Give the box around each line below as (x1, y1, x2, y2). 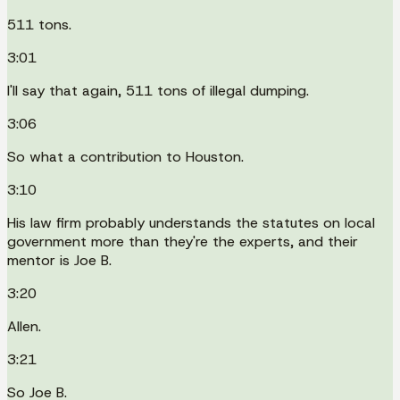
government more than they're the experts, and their (7, 231, 358, 251)
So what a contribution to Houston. (7, 146, 244, 166)
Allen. (7, 316, 41, 336)
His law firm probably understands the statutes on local (7, 212, 375, 232)
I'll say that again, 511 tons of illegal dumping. (7, 80, 309, 100)
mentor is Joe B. (7, 250, 112, 270)
